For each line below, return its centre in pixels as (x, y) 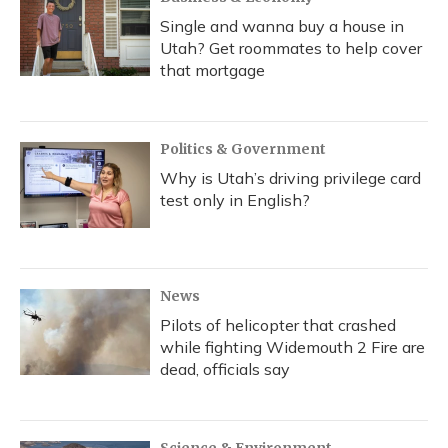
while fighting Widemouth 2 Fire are (292, 347)
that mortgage (212, 70)
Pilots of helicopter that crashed (278, 325)
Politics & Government (243, 149)
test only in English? (235, 200)
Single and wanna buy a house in (282, 26)
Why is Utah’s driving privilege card (290, 178)
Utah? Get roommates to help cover (291, 48)
